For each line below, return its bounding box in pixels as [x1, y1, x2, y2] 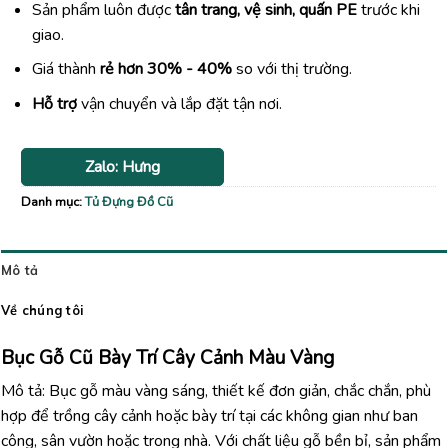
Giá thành [31, 58, 100, 81]
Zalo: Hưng [85, 155, 161, 178]
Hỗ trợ [31, 92, 77, 115]
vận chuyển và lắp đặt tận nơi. [76, 92, 282, 115]
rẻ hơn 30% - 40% [99, 58, 232, 81]
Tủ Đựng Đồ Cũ [85, 192, 173, 211]
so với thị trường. [231, 58, 352, 81]
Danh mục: [21, 192, 85, 211]
